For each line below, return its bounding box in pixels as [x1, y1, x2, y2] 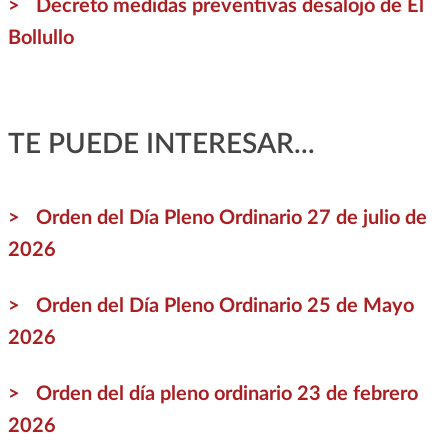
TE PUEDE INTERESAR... [7, 129, 315, 158]
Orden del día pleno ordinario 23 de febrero [35, 383, 418, 404]
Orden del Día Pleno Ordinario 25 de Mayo [35, 295, 414, 316]
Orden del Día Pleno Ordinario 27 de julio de [35, 207, 427, 228]
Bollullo [7, 27, 74, 48]
